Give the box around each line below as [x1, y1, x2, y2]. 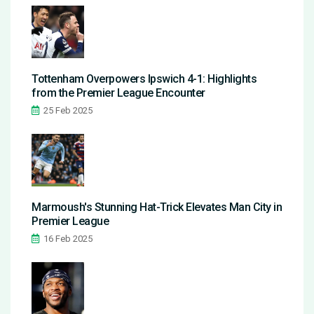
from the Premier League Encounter [32, 86, 205, 100]
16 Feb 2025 [43, 233, 93, 245]
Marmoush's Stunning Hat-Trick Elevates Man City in [32, 200, 282, 214]
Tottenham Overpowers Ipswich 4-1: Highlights [32, 72, 257, 86]
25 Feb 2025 [43, 105, 93, 116]
